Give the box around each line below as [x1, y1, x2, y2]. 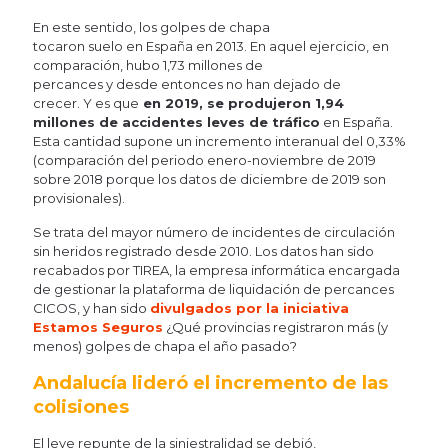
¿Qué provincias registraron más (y [163, 318, 388, 335]
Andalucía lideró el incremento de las [33, 371, 388, 394]
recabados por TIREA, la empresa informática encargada [33, 261, 400, 278]
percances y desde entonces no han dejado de [33, 75, 341, 92]
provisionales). [33, 189, 125, 206]
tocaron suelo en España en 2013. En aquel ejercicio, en [33, 37, 389, 54]
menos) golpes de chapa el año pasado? [33, 337, 297, 354]
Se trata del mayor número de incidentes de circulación [33, 223, 395, 240]
